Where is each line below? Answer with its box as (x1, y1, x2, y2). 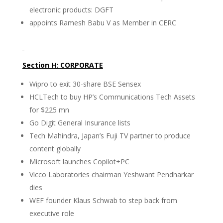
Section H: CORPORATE (22, 60, 103, 70)
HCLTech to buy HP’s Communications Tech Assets (29, 92, 195, 102)
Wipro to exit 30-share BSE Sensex (29, 79, 141, 89)
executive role (29, 209, 74, 218)
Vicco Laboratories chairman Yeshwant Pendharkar (29, 170, 194, 179)
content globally (29, 144, 81, 153)
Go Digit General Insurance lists (29, 118, 130, 127)
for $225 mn (29, 105, 69, 114)
